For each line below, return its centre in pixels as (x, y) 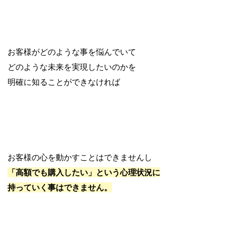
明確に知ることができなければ (64, 82)
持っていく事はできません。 (60, 187)
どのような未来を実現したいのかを (72, 67)
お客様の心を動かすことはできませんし (80, 157)
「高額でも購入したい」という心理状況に (84, 172)
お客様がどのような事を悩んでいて (72, 51)
